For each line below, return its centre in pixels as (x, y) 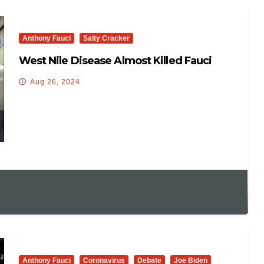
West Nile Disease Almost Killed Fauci (115, 60)
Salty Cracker (106, 38)
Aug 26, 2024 (55, 82)
